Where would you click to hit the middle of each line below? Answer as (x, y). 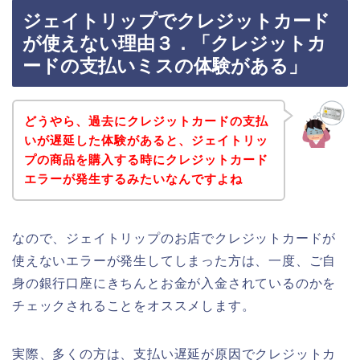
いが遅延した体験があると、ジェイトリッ (146, 140)
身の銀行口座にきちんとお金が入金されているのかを (174, 283)
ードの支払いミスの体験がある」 (165, 66)
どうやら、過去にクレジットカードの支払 (146, 121)
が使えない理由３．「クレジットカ (174, 44)
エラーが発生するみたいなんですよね (133, 178)
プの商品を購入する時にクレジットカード (146, 159)
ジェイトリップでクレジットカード (176, 21)
